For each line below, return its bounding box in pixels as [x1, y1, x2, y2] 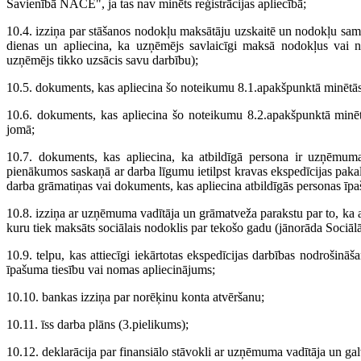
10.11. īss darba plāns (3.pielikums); [6, 317, 189, 332]
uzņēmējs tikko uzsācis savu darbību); [6, 53, 198, 68]
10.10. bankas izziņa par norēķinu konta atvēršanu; [6, 290, 264, 305]
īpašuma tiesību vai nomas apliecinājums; [6, 263, 215, 277]
